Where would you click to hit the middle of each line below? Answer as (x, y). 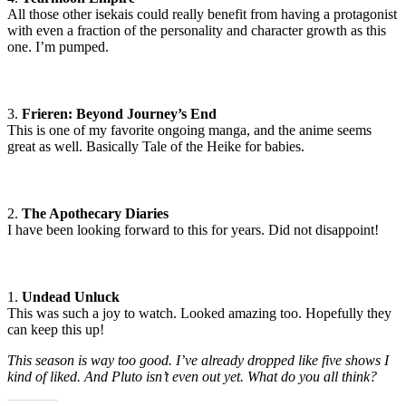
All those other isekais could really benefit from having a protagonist (202, 14)
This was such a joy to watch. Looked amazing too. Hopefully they (199, 314)
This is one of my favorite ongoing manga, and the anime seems (189, 130)
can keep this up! (56, 330)
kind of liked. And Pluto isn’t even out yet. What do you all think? (192, 377)
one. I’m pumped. (58, 47)
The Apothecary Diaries (95, 214)
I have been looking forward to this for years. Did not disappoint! (193, 230)
